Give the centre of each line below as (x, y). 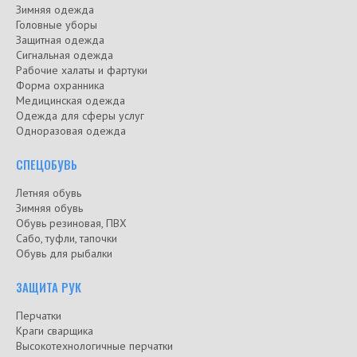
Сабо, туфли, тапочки (67, 239)
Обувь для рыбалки (64, 254)
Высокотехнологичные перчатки (94, 346)
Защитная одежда (60, 40)
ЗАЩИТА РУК (49, 287)
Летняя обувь (49, 193)
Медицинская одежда (71, 101)
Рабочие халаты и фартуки (82, 71)
